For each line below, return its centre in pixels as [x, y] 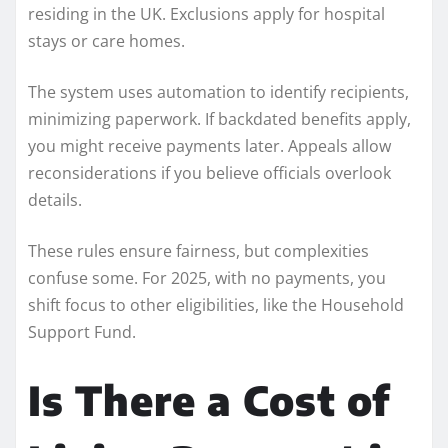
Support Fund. [82, 331]
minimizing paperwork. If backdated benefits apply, [219, 118]
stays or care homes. [106, 40]
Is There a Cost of [209, 399]
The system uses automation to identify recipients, [218, 91]
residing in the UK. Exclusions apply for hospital [206, 13]
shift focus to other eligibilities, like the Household [216, 304]
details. [55, 199]
